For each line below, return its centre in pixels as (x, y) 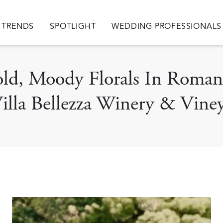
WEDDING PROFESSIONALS (167, 26)
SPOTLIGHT (73, 26)
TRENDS (18, 26)
